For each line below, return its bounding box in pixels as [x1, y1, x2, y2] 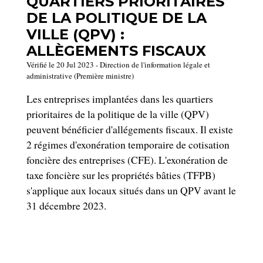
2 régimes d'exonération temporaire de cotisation [26, 137, 230, 151]
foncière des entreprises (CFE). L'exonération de [26, 152, 228, 167]
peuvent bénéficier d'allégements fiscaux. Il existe [26, 122, 233, 136]
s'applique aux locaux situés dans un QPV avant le [26, 183, 236, 197]
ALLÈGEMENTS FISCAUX [26, 42, 206, 59]
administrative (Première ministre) [26, 70, 134, 81]
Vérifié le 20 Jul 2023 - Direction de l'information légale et [26, 59, 210, 70]
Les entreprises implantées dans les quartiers [26, 91, 213, 106]
